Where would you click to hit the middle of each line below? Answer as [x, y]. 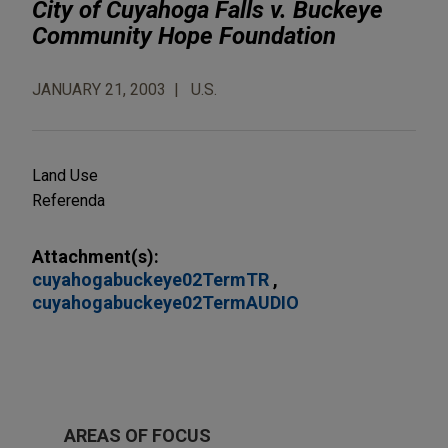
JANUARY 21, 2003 [99, 89]
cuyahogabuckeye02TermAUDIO [165, 302]
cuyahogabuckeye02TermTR [152, 279]
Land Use [65, 175]
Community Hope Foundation [184, 35]
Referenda [68, 200]
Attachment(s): [95, 256]
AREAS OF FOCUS [137, 435]
